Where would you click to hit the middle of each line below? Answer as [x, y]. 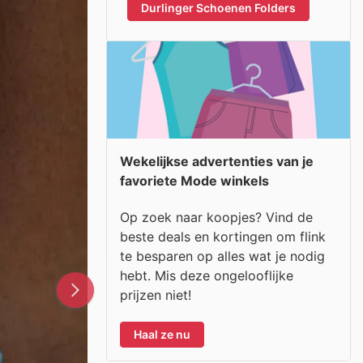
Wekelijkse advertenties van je [217, 161]
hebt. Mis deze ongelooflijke [207, 275]
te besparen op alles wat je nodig [222, 256]
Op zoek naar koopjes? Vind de [216, 217]
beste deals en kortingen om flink [223, 236]
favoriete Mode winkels [194, 181]
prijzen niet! [156, 295]
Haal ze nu [162, 334]
